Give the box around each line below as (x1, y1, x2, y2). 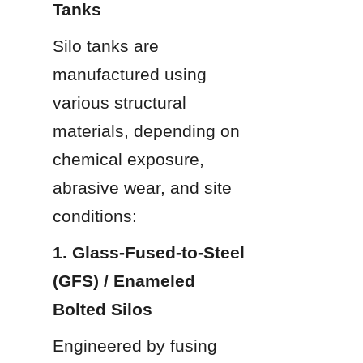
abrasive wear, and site (53, 177, 232, 197)
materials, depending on (53, 121, 240, 140)
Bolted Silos (53, 299, 152, 318)
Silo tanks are (53, 36, 159, 55)
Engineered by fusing (53, 335, 217, 355)
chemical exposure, (53, 149, 204, 169)
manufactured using (53, 64, 207, 83)
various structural (53, 92, 186, 112)
